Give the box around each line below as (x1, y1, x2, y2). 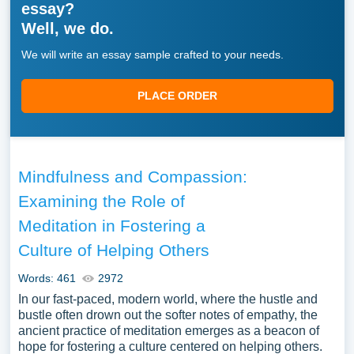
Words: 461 (17, 272, 76, 284)
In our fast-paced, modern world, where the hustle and (17, 292, 318, 306)
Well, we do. (21, 20, 114, 37)
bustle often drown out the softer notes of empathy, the (17, 308, 318, 322)
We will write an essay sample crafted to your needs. (21, 48, 284, 61)
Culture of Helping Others (17, 241, 209, 259)
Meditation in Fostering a (17, 217, 205, 235)
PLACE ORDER (137, 89, 217, 102)
